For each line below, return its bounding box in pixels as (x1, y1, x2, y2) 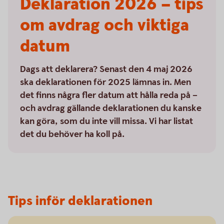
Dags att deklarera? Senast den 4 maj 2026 (20, 63, 192, 75)
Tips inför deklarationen (8, 192, 152, 210)
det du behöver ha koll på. (20, 128, 124, 140)
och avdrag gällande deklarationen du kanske (20, 102, 201, 114)
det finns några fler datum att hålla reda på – (20, 89, 197, 101)
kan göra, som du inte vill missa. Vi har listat (20, 115, 193, 127)
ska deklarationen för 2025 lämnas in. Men (20, 76, 191, 88)
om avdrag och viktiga (20, 14, 189, 37)
